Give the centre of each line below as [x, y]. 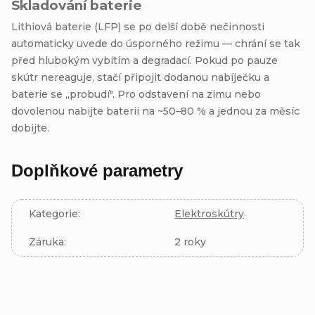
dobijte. [30, 128]
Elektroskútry [209, 213]
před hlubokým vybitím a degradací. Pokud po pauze [144, 60]
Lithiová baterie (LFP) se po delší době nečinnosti [138, 26]
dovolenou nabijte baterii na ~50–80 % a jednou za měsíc [155, 111]
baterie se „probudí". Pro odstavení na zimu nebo [136, 94]
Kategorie [53, 213]
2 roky [190, 242]
